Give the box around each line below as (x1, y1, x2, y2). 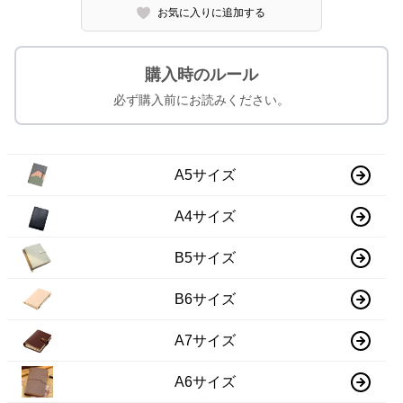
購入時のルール (145, 66, 258, 85)
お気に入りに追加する (157, 6, 266, 20)
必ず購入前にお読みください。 (113, 93, 290, 108)
